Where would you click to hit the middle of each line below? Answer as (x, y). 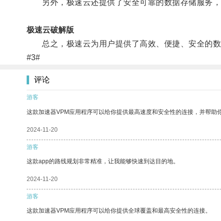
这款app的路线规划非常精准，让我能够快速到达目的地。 (103, 161)
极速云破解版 (50, 30)
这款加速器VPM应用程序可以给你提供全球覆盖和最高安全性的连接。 (119, 210)
